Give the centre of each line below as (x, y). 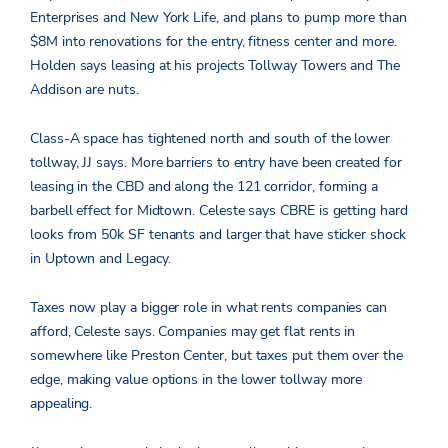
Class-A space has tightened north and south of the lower (210, 138)
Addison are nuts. (84, 89)
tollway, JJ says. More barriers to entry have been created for (216, 162)
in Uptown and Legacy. (100, 258)
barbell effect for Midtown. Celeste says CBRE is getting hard (219, 210)
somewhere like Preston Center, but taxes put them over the (216, 355)
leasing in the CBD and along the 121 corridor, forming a (204, 186)
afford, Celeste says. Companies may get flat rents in (193, 331)
